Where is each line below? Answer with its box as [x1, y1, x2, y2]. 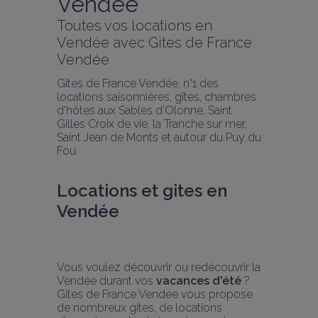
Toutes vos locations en [57, 17, 212, 34]
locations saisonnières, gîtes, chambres [57, 90, 256, 104]
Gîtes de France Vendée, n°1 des [57, 77, 219, 90]
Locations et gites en [57, 180, 227, 201]
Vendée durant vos [57, 273, 156, 287]
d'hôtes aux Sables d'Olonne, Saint [57, 104, 232, 117]
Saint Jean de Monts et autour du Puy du [57, 131, 261, 144]
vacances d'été [156, 273, 241, 287]
